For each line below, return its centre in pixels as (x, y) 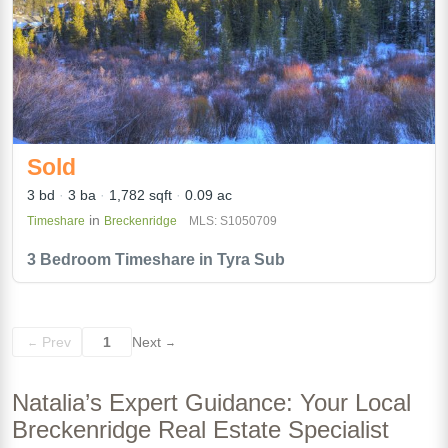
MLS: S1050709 (233, 221)
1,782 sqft (140, 195)
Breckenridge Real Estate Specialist (200, 429)
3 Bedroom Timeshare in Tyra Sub (156, 260)
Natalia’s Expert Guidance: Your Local (211, 402)
